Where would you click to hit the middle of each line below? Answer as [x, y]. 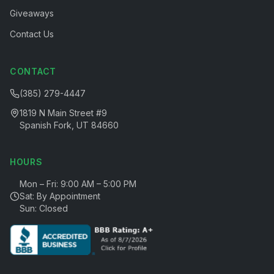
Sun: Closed [44, 208]
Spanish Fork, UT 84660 [69, 125]
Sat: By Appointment [60, 196]
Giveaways [32, 13]
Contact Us [32, 34]
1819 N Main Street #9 [63, 113]
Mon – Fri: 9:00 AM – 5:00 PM [78, 184]
